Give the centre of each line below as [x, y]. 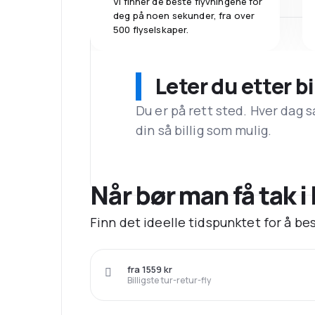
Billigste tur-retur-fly [169, 281]
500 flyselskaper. [151, 29]
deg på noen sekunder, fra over [184, 15]
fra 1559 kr [150, 270]
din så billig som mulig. [204, 130]
